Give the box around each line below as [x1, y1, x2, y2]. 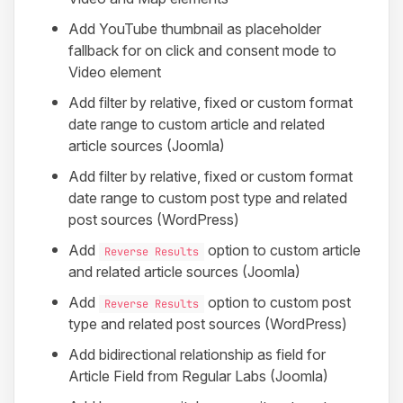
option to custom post [204, 293, 351, 312]
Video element [68, 63, 161, 82]
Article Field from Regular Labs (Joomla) [68, 367, 328, 386]
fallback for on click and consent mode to [68, 41, 336, 60]
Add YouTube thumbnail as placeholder [68, 20, 321, 39]
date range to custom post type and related [68, 189, 347, 208]
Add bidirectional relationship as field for [68, 345, 326, 364]
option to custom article [204, 241, 361, 260]
